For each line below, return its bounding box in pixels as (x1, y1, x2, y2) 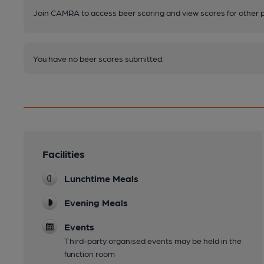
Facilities (42, 147, 85, 160)
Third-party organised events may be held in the (64, 236, 242, 246)
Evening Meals (64, 197, 128, 209)
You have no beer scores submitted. (33, 54, 164, 64)
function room (64, 249, 115, 259)
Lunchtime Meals (64, 173, 138, 184)
